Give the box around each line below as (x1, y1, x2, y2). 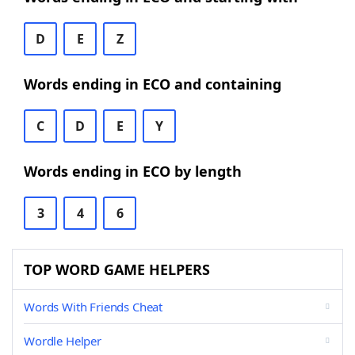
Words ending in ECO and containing (24, 74, 281, 94)
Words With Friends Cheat (24, 299, 163, 315)
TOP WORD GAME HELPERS (24, 260, 210, 279)
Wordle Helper (24, 333, 101, 349)
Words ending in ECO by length (24, 162, 242, 181)
